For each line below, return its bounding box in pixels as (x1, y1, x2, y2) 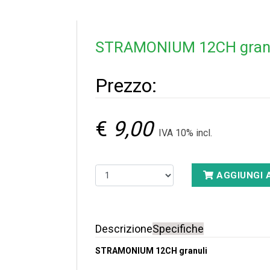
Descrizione (95, 222, 152, 235)
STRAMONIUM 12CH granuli (95, 245, 207, 256)
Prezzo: (95, 74, 157, 97)
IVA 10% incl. (158, 127, 212, 139)
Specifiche (152, 222, 204, 235)
